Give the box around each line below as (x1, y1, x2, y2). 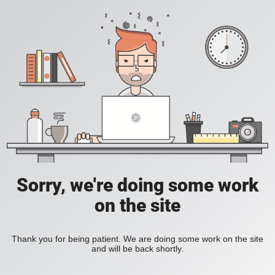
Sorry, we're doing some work (17, 174, 258, 196)
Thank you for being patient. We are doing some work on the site (12, 234, 263, 244)
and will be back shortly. (91, 244, 184, 254)
